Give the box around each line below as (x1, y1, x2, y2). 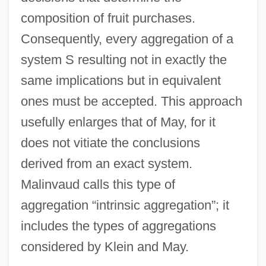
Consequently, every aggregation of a (20, 31, 233, 46)
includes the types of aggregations (20, 218, 216, 233)
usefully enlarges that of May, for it (20, 114, 216, 129)
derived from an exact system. (20, 156, 192, 171)
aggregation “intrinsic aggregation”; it (20, 197, 229, 213)
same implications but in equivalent (20, 72, 221, 88)
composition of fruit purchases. (20, 10, 195, 26)
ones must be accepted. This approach (20, 93, 242, 109)
